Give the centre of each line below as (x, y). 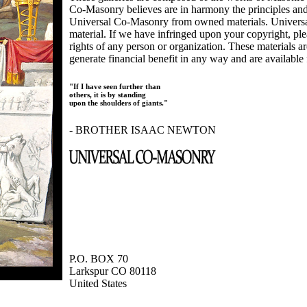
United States (98, 284)
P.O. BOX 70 (99, 259)
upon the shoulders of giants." (119, 103)
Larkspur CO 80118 (113, 271)
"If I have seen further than (115, 87)
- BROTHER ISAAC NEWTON (143, 130)
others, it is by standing (108, 95)
